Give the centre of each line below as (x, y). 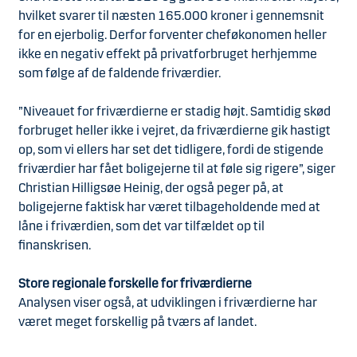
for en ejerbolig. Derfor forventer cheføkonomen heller (173, 35)
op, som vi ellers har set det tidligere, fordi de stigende (171, 150)
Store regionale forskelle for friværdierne (136, 284)
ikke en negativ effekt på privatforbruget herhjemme (168, 54)
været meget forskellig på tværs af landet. (139, 322)
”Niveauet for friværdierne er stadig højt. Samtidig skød (175, 112)
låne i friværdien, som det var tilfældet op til (141, 226)
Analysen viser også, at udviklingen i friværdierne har (168, 303)
